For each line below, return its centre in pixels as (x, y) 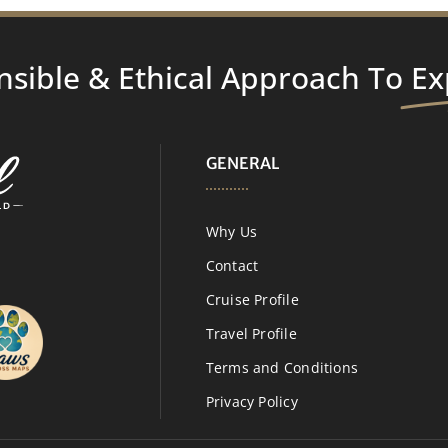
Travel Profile (251, 333)
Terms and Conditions (281, 367)
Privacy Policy (251, 401)
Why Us (231, 231)
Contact (232, 265)
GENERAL (242, 162)
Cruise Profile (252, 299)
